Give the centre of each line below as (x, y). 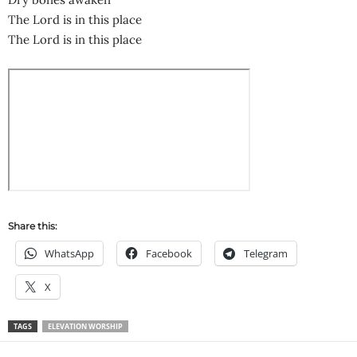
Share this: (33, 226)
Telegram (266, 253)
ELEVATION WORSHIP (85, 326)
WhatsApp (69, 253)
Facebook (169, 253)
